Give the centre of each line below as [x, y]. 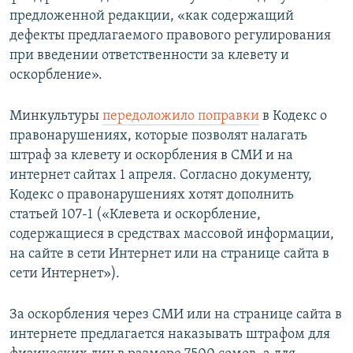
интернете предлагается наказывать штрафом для [170, 335]
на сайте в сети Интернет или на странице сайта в [169, 255]
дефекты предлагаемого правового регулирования [170, 36]
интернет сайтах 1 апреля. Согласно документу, [161, 176]
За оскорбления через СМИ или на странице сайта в [176, 315]
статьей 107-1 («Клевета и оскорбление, [135, 215]
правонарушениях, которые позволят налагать [158, 136]
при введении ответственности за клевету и [149, 56]
